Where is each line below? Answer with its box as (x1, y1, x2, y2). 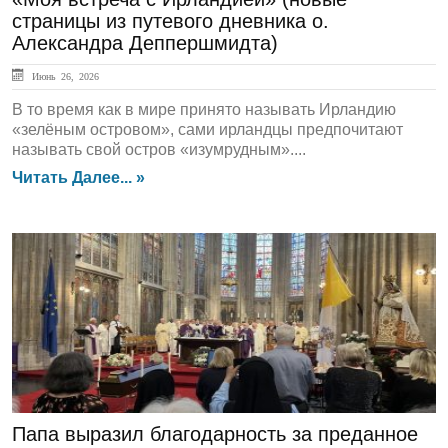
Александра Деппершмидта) (12, 32, 278, 54)
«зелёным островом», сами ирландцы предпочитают (12, 121, 403, 138)
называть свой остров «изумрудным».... (12, 141, 306, 158)
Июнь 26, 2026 (27, 71, 99, 81)
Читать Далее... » (12, 169, 145, 186)
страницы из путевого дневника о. (12, 10, 329, 32)
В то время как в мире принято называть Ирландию (12, 101, 396, 118)
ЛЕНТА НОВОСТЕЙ (24, 255, 204, 277)
